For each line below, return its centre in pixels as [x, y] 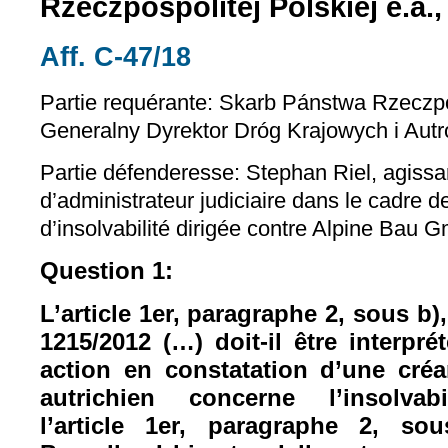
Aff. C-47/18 [115, 56]
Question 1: [106, 271]
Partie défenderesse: [140, 172]
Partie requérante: [126, 103]
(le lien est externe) [277, 52]
